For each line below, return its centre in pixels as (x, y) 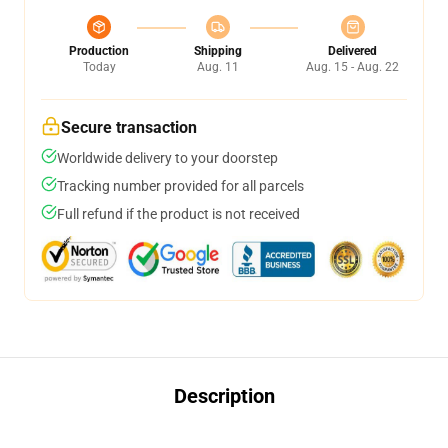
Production (99, 51)
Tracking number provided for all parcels (180, 186)
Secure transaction (129, 127)
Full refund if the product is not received (178, 214)
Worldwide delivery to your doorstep (167, 158)
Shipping (217, 51)
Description (224, 396)
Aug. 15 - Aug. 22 (352, 67)
